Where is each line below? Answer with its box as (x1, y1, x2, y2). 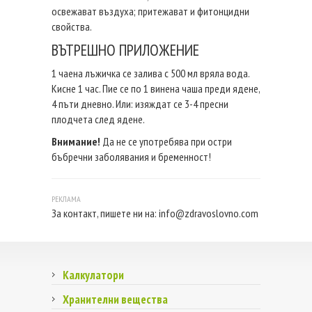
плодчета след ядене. (52, 111, 145, 126)
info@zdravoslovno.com (159, 205, 258, 220)
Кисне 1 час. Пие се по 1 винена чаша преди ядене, (52, 81, 260, 95)
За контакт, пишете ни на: (52, 205, 159, 220)
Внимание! (52, 134, 100, 148)
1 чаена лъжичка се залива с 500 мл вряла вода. (52, 65, 249, 80)
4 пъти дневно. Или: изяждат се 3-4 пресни (52, 96, 228, 111)
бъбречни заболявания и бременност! (52, 149, 211, 164)
